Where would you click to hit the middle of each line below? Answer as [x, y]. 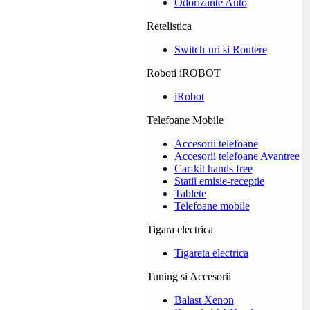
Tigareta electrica [211, 253]
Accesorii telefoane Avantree [237, 156]
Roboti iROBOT [183, 73]
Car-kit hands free [213, 168]
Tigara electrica [180, 229]
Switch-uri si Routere [220, 49]
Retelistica [169, 26]
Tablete [190, 193]
